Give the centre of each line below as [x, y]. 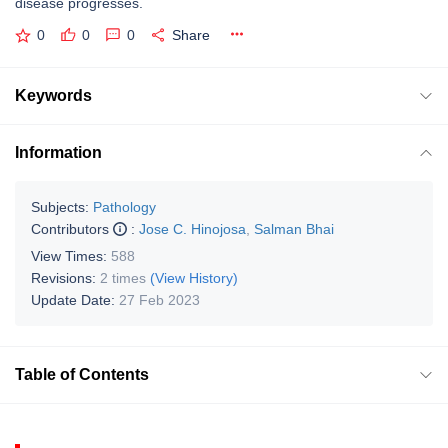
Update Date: [75, 299]
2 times [123, 277]
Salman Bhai [294, 228]
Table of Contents [82, 374]
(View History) [194, 277]
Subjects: [60, 206]
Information [58, 152]
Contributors [72, 228]
